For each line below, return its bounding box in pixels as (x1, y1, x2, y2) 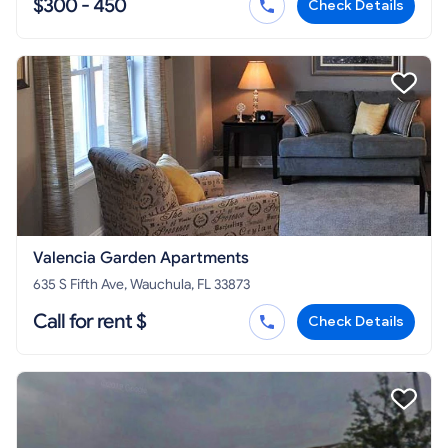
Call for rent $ (33, 308, 146, 334)
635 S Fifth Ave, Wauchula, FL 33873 (33, 275, 250, 293)
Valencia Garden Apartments (33, 247, 249, 268)
